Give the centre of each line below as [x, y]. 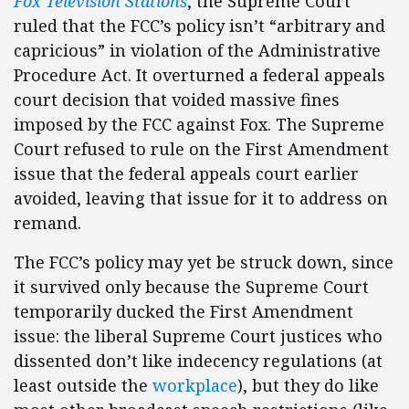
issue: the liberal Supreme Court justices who [198, 336]
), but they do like [308, 385]
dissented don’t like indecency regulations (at [198, 361]
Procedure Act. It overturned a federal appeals [199, 75]
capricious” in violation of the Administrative [197, 50]
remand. [47, 223]
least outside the [83, 385]
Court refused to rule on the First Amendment [201, 149]
